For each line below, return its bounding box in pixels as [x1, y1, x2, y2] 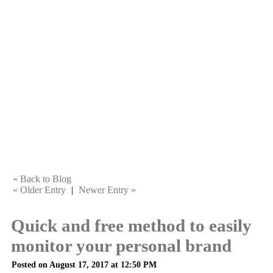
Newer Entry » [79, 185, 136, 195]
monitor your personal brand [11, 236, 232, 255]
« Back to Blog [13, 174, 71, 184]
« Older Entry [13, 185, 66, 195]
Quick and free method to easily [11, 216, 252, 235]
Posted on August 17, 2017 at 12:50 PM [12, 260, 157, 269]
